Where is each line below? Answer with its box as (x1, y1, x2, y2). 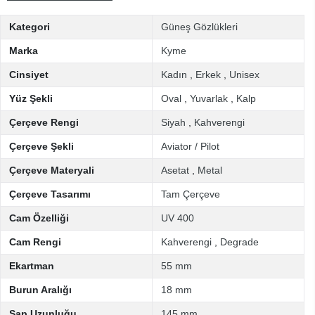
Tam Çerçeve (161, 188, 220, 200)
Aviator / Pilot (161, 141, 219, 152)
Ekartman (9, 260, 54, 271)
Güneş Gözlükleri (161, 21, 238, 32)
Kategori (9, 21, 50, 32)
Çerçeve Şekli (9, 141, 74, 152)
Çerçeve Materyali (9, 165, 94, 176)
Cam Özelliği (9, 212, 69, 224)
